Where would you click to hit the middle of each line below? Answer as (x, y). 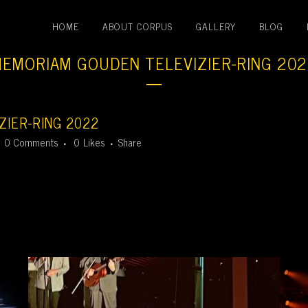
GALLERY (216, 26)
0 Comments (31, 142)
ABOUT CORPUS (137, 26)
